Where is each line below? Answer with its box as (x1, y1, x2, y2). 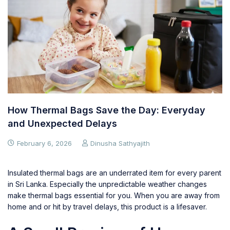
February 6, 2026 (17, 139, 72, 147)
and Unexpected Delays (8, 118, 117, 129)
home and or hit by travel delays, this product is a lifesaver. (8, 202, 207, 211)
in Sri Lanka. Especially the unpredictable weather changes (8, 179, 207, 188)
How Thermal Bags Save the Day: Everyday (8, 104, 205, 116)
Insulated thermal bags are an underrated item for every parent (8, 168, 221, 177)
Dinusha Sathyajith (90, 139, 150, 147)
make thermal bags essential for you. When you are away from (8, 190, 220, 200)
